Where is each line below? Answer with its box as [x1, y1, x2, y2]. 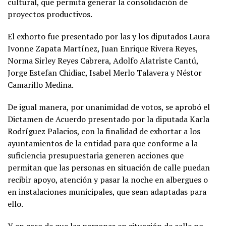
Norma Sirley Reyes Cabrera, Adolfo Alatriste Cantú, [8, 54, 198, 66]
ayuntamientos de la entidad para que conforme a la [8, 137, 198, 149]
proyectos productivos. [8, 8, 92, 20]
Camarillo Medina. [8, 79, 74, 90]
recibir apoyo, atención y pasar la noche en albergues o [8, 174, 208, 185]
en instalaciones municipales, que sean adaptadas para [8, 186, 206, 197]
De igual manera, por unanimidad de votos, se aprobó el [8, 101, 210, 112]
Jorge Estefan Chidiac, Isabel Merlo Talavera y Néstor [8, 67, 202, 78]
